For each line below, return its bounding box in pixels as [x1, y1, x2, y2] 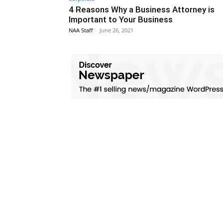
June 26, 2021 [100, 26, 133, 34]
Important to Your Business [69, 14, 173, 25]
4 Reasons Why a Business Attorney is [69, 4, 215, 15]
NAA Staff [69, 26, 93, 34]
